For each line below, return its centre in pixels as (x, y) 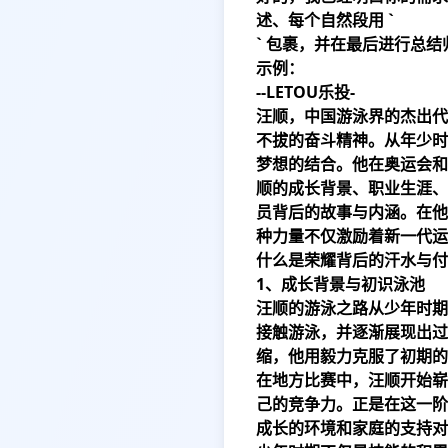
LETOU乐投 (308, 92)
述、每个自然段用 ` (325, 20)
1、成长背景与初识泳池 (340, 284)
